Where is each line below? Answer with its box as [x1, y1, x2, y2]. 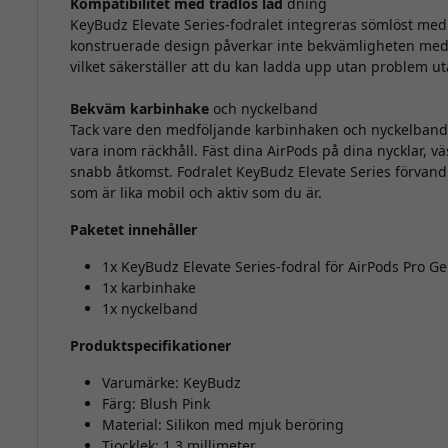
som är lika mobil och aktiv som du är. [69, 183, 322, 203]
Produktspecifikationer [69, 336, 231, 356]
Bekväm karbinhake [69, 99, 209, 119]
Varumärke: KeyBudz [101, 373, 241, 393]
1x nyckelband [101, 299, 198, 319]
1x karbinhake [101, 278, 196, 298]
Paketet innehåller [69, 220, 197, 240]
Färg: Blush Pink [101, 394, 210, 414]
